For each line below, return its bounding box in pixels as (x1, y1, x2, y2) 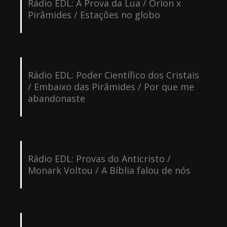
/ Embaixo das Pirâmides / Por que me (27, 80, 194, 93)
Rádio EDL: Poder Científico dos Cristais (27, 68, 199, 81)
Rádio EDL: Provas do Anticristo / (27, 152, 171, 165)
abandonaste (27, 92, 85, 104)
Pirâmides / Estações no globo (27, 8, 160, 21)
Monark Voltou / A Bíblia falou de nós (27, 164, 191, 176)
